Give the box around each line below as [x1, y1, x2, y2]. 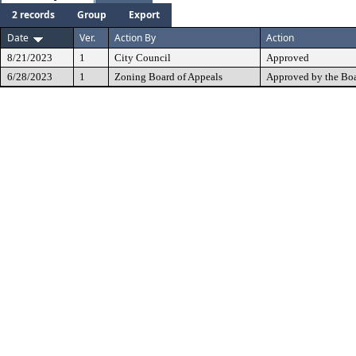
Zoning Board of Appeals [114, 71, 222, 83]
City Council [114, 52, 171, 64]
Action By [114, 31, 156, 44]
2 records [12, 8, 55, 21]
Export [129, 8, 160, 21]
